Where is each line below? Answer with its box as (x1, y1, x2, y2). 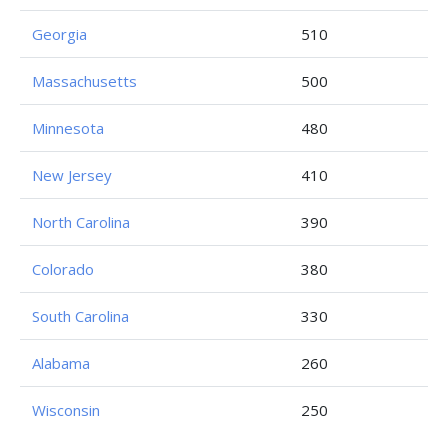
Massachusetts (32, 71, 137, 91)
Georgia (32, 24, 87, 44)
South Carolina (32, 306, 129, 326)
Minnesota (32, 118, 104, 138)
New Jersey (32, 165, 112, 185)
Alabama (32, 353, 90, 373)
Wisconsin (32, 400, 100, 420)
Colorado (32, 259, 94, 279)
